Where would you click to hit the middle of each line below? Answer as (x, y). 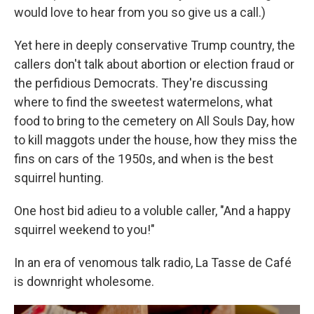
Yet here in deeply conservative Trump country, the (155, 46)
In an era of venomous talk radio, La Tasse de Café (153, 263)
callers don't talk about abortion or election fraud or (154, 64)
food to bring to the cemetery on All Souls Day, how (155, 121)
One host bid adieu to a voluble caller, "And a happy (152, 211)
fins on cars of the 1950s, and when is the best (144, 159)
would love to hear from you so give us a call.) (140, 13)
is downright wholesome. (84, 282)
